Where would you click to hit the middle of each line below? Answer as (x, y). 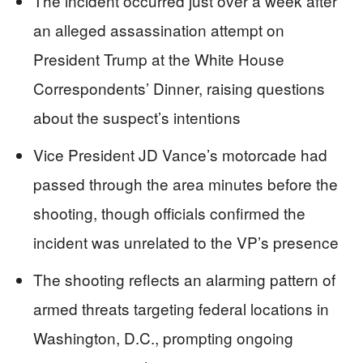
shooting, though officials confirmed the (169, 212)
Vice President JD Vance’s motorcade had (180, 154)
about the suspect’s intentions (137, 117)
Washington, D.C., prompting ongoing (163, 337)
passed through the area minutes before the (186, 183)
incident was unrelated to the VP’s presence (186, 241)
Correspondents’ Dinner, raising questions (179, 88)
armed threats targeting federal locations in (181, 308)
